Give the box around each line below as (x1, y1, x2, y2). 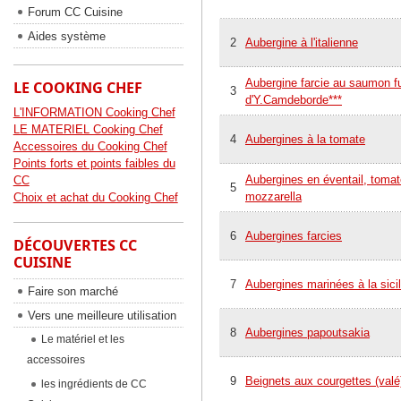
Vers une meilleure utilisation (27, 309, 176, 322)
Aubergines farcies (245, 229, 342, 243)
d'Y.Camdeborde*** (245, 93, 342, 107)
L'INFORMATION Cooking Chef (13, 106, 175, 119)
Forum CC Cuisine (27, 5, 123, 19)
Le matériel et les (40, 333, 124, 346)
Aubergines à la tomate (245, 132, 365, 146)
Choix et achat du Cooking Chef (13, 191, 178, 204)
